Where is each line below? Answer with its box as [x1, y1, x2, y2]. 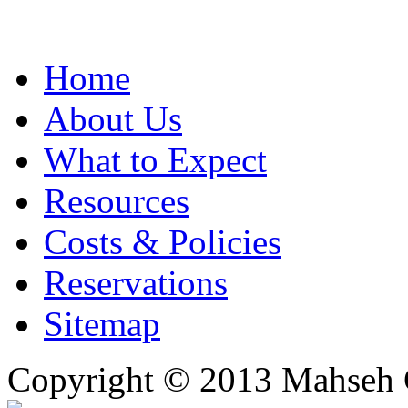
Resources [44, 180, 189, 220]
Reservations [44, 262, 228, 302]
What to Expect [44, 139, 267, 179]
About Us [44, 98, 182, 138]
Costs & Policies [44, 221, 281, 261]
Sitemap [44, 303, 160, 343]
